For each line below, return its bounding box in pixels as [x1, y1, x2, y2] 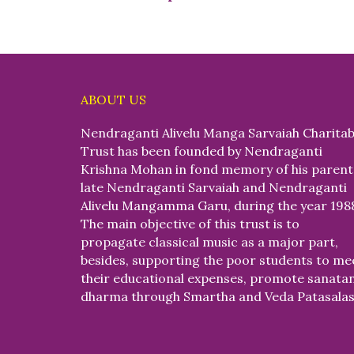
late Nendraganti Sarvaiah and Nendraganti [81, 179, 347, 196]
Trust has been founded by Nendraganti [81, 143, 322, 160]
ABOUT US [81, 92, 146, 108]
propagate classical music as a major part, [81, 234, 338, 250]
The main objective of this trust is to [81, 216, 299, 232]
